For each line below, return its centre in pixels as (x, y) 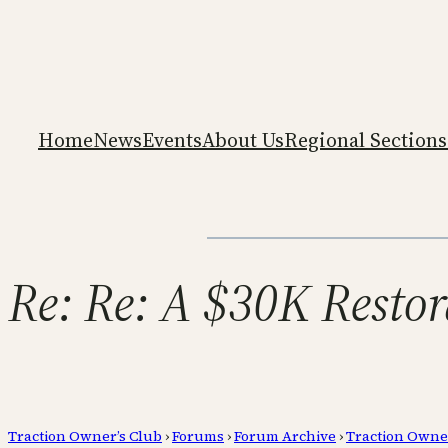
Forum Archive (285, 435)
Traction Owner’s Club (85, 435)
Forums (198, 435)
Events (172, 139)
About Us (243, 139)
